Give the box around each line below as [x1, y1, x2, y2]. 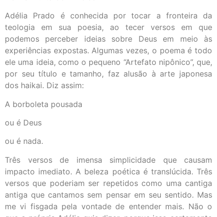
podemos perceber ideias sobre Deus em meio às [5, 34, 212, 44]
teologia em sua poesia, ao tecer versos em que [5, 22, 212, 32]
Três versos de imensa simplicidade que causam [5, 155, 212, 165]
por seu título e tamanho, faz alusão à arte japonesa [5, 69, 212, 79]
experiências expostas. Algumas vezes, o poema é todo [5, 46, 212, 56]
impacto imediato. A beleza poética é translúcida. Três [5, 166, 212, 176]
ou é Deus [5, 117, 42, 127]
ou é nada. [5, 136, 43, 146]
